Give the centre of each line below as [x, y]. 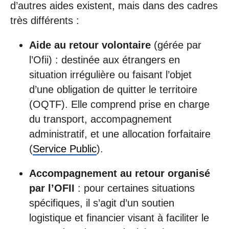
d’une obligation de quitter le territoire [113, 89]
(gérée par [176, 45]
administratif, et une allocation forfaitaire [120, 134]
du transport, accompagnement [100, 119]
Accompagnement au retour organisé [119, 173]
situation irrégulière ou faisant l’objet [110, 74]
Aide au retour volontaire [90, 45]
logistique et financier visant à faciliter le [119, 217]
